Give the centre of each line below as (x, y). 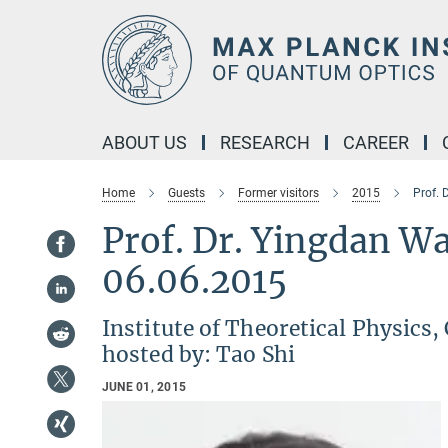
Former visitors (278, 193)
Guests (186, 193)
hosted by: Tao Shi (198, 354)
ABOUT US (144, 142)
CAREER (376, 142)
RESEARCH (265, 142)
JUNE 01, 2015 (144, 387)
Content (32, 45)
